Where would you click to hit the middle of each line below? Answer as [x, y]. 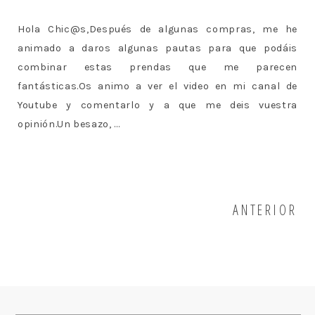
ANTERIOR [265, 210]
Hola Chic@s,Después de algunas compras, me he [157, 30]
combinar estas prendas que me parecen [157, 67]
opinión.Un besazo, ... [69, 124]
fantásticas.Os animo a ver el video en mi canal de [157, 86]
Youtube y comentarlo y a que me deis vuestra [157, 105]
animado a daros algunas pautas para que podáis [157, 49]
